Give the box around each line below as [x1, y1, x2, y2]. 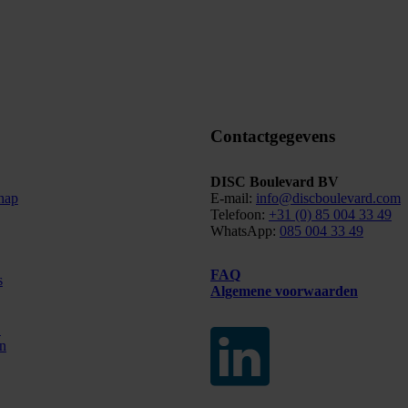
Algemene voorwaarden [209, 282, 358, 299]
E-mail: [209, 189, 256, 206]
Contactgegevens [209, 126, 335, 146]
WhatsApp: [209, 222, 280, 239]
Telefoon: [209, 206, 269, 222]
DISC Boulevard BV [209, 173, 339, 189]
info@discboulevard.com [255, 189, 401, 206]
